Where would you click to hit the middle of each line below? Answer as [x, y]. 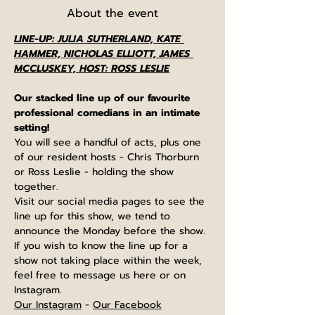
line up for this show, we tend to [94, 216]
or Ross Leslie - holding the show [96, 172]
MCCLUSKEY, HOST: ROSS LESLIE [92, 69]
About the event [112, 13]
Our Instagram [48, 305]
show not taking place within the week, [110, 261]
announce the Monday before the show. [111, 231]
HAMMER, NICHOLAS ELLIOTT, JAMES [104, 54]
